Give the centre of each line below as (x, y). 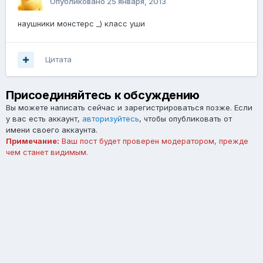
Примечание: (33, 141)
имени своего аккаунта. (52, 130)
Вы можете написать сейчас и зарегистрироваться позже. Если (129, 108)
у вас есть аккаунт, (44, 119)
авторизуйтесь (111, 119)
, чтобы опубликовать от (186, 119)
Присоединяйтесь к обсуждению (103, 95)
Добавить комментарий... (78, 199)
